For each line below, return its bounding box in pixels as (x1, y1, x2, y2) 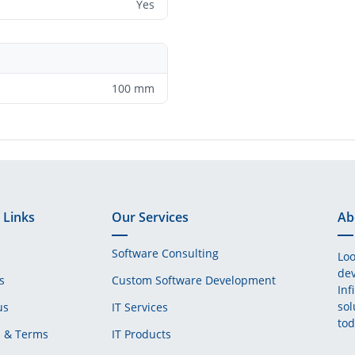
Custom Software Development (112, 273, 276, 288)
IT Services (112, 300, 168, 315)
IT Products (112, 326, 171, 342)
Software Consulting (112, 246, 219, 261)
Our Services (112, 208, 189, 226)
